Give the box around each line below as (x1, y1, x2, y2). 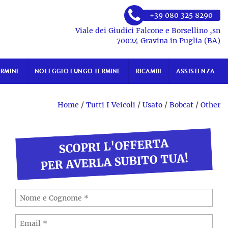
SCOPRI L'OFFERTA (59, 136, 169, 156)
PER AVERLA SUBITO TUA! (40, 151, 189, 173)
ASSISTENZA (176, 67, 215, 75)
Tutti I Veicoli (86, 100, 135, 109)
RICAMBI (135, 67, 161, 75)
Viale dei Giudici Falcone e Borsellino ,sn (75, 26, 220, 35)
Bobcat (169, 100, 193, 109)
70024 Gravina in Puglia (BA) (117, 36, 220, 45)
